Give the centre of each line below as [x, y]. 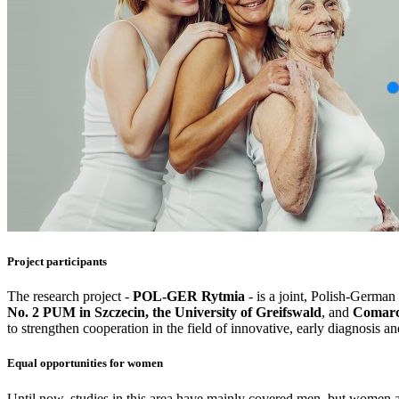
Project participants [57, 261]
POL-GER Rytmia [189, 297]
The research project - [70, 297]
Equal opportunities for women [85, 363]
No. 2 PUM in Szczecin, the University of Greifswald [164, 313]
